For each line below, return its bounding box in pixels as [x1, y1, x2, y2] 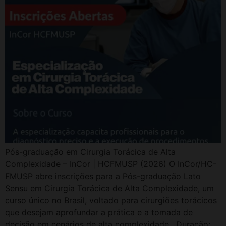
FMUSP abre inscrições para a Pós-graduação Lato [5, 171, 201, 181]
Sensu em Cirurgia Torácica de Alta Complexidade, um [5, 183, 214, 193]
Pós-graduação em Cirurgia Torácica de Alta [5, 146, 176, 157]
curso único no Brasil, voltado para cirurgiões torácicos [5, 195, 217, 205]
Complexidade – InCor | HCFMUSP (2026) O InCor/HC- [5, 158, 216, 169]
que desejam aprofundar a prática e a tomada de [5, 207, 193, 217]
